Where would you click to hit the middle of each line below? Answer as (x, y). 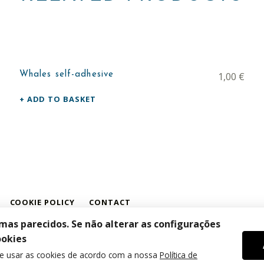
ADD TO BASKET (62, 99)
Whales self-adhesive (67, 74)
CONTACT (110, 202)
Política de (179, 255)
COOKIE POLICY (42, 202)
